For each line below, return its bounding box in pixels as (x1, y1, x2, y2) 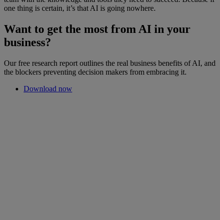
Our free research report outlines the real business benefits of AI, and (4, 58, 216, 67)
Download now (24, 84, 72, 93)
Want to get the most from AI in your (4, 22, 191, 35)
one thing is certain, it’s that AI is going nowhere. (4, 3, 156, 12)
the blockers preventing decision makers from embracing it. (4, 67, 187, 76)
